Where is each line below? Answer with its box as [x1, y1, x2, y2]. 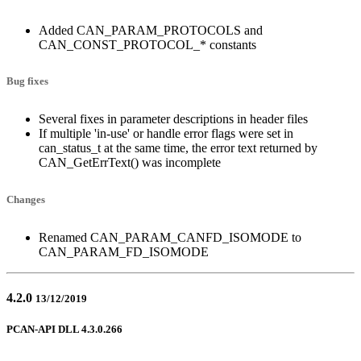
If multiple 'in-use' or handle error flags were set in [39, 127, 293, 141]
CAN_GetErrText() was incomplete [39, 156, 221, 170]
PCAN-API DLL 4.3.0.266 [6, 323, 122, 336]
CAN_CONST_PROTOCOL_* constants [39, 37, 256, 52]
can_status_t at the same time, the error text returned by [39, 141, 317, 156]
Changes [6, 194, 45, 206]
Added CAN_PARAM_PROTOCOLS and [39, 23, 263, 37]
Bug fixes [6, 76, 48, 88]
